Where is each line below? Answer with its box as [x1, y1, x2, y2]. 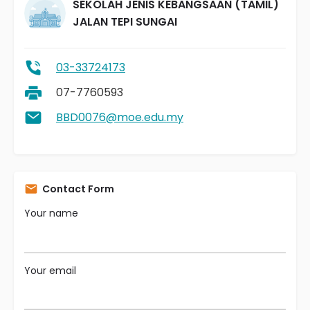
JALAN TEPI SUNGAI [73, 14, 177, 30]
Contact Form [42, 182, 114, 196]
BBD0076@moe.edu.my [56, 109, 183, 125]
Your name [24, 206, 78, 220]
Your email [24, 263, 76, 277]
